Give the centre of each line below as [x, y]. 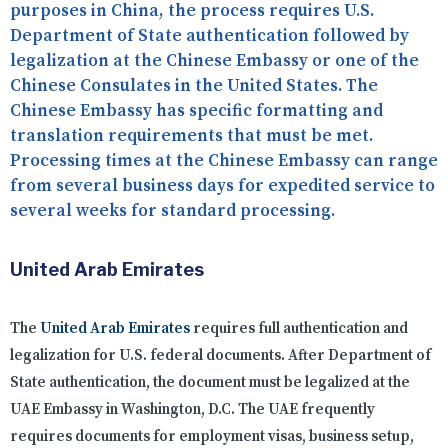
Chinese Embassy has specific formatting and [196, 111]
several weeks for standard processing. [172, 211]
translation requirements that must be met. [191, 136]
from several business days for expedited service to [222, 186]
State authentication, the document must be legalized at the [210, 383]
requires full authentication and [299, 329]
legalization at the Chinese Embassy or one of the [214, 61]
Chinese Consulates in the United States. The [194, 86]
